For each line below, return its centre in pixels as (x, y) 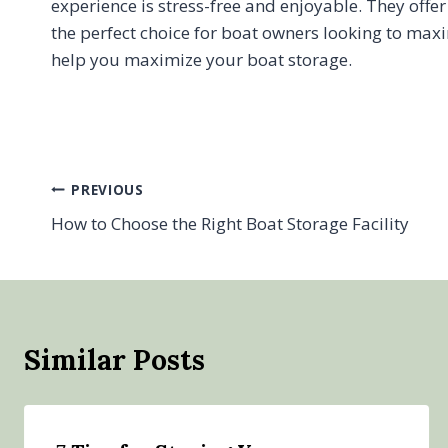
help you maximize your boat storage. (201, 59)
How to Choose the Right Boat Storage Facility (230, 223)
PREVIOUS (107, 189)
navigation (123, 236)
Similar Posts (114, 360)
